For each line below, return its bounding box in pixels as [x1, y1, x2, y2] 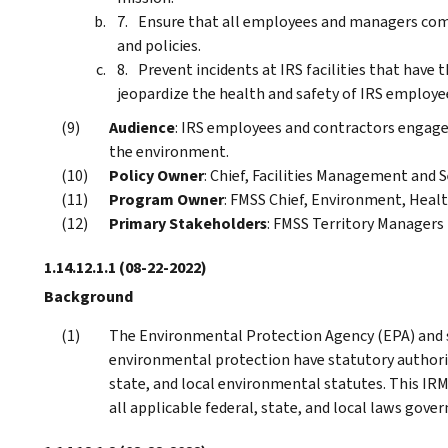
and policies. [117, 34, 201, 56]
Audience [109, 116, 175, 138]
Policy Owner [109, 164, 204, 186]
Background [44, 285, 133, 307]
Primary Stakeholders [109, 212, 267, 234]
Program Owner [109, 188, 224, 210]
